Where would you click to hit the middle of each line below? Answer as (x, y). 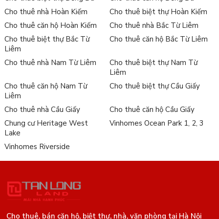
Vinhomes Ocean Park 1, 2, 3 (156, 123)
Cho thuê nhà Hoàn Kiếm (46, 11)
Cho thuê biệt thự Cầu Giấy (154, 86)
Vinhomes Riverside (37, 146)
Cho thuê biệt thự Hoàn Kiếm (158, 11)
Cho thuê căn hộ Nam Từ (45, 86)
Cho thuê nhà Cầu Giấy (42, 109)
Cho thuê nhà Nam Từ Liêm (50, 62)
